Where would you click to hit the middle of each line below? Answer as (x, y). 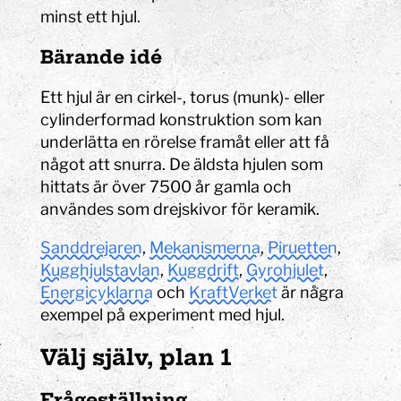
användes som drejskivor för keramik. (180, 209)
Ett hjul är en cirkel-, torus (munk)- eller (183, 97)
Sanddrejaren (92, 247)
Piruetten (303, 247)
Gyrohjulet (286, 269)
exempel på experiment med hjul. (163, 314)
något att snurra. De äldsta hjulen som (182, 164)
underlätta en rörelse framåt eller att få (185, 141)
